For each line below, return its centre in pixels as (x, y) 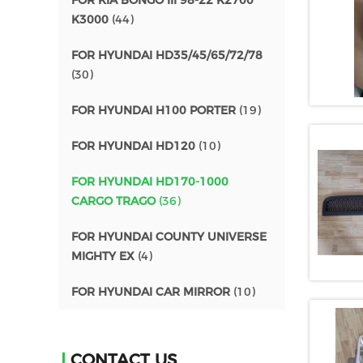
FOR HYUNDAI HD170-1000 (150, 181)
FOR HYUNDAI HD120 (133, 146)
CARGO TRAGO (113, 201)
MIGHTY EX (103, 256)
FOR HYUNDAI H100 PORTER (154, 110)
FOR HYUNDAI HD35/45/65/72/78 (167, 55)
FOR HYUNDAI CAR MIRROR (151, 292)
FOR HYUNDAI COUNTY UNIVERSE (169, 237)
